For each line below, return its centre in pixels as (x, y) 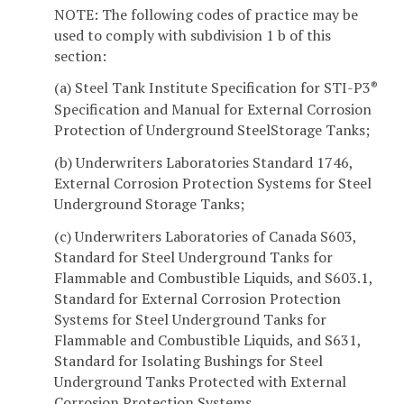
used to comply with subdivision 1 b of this (193, 35)
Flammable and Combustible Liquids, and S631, (207, 340)
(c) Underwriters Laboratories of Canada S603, (205, 237)
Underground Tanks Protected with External (200, 382)
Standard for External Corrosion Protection (197, 299)
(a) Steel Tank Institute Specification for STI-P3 (212, 88)
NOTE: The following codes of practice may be (206, 14)
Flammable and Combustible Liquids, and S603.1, (213, 278)
